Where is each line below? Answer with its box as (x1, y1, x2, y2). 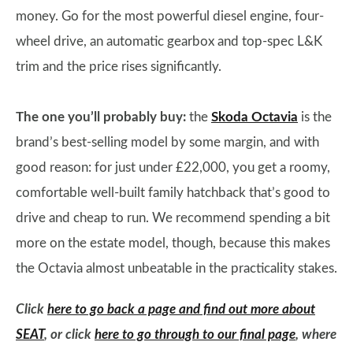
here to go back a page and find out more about (47, 303, 315, 316)
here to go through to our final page (95, 328, 295, 341)
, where (295, 328, 336, 341)
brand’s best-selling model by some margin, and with (16, 136, 319, 149)
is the (298, 110, 332, 124)
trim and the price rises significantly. (16, 60, 221, 73)
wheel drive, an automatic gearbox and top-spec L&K (16, 35, 322, 48)
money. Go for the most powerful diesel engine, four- (16, 9, 324, 23)
